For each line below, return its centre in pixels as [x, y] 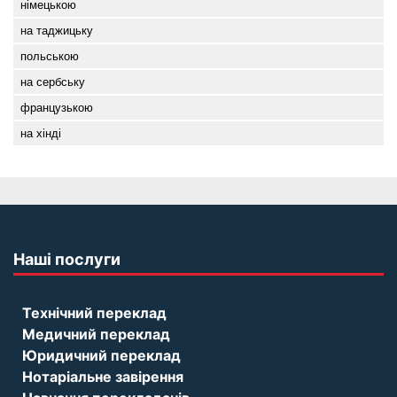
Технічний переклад [94, 313]
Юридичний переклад [101, 356]
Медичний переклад [96, 335]
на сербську [53, 82]
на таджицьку [57, 31]
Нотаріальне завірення [103, 377]
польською [50, 57]
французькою [57, 108]
